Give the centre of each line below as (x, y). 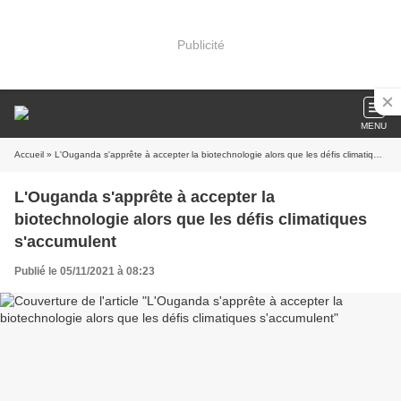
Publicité (200, 44)
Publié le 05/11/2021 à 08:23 (85, 271)
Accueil (29, 154)
